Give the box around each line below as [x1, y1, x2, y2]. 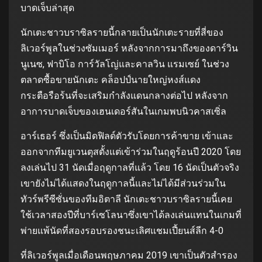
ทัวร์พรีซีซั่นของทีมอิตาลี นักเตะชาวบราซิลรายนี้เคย [20, 193, 232, 205]
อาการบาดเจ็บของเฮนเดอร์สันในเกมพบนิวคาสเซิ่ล [20, 105, 226, 117]
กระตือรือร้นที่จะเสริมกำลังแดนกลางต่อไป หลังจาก [20, 89, 228, 101]
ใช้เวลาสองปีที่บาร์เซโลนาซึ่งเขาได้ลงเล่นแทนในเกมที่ [20, 209, 242, 220]
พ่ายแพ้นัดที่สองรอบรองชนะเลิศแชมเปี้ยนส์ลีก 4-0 [20, 225, 223, 236]
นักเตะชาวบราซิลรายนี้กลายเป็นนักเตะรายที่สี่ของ [20, 26, 223, 38]
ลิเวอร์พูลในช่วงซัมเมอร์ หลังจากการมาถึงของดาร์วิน [20, 42, 238, 54]
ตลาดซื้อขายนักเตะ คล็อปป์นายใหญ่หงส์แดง [20, 74, 201, 85]
